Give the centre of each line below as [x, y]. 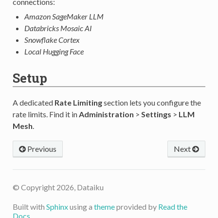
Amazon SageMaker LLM [64, 16]
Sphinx [57, 206]
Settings [156, 114]
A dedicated [33, 102]
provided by [136, 206]
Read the [173, 206]
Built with [29, 206]
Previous [41, 148]
